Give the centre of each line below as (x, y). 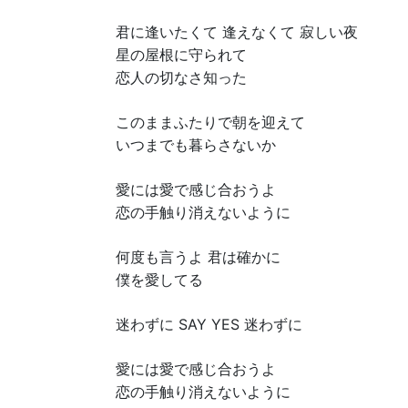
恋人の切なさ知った (181, 77)
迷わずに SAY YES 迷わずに (209, 324)
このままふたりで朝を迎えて (210, 122)
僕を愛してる (159, 280)
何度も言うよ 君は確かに (198, 257)
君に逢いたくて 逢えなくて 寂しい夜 (237, 32)
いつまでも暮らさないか (196, 145)
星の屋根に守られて (181, 55)
